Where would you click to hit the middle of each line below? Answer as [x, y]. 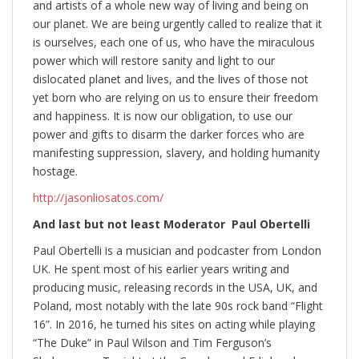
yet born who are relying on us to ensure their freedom [175, 97]
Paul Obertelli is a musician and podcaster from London [177, 250]
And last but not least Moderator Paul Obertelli [171, 224]
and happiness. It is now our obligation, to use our [163, 115]
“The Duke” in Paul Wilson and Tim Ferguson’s [152, 342]
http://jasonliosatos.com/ [98, 197]
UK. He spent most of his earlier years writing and [161, 268]
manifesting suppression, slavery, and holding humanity [176, 152]
